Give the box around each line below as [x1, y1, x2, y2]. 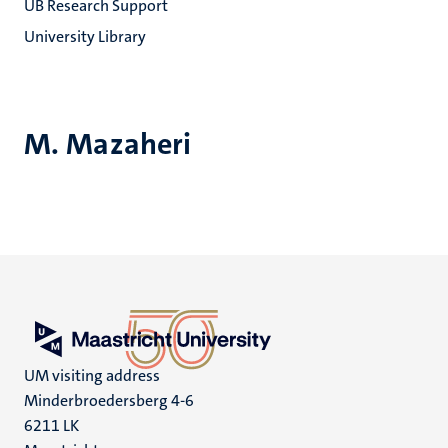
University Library [24, 26, 146, 47]
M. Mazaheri [24, 125, 192, 164]
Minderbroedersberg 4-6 [24, 390, 194, 411]
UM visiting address [24, 365, 160, 386]
